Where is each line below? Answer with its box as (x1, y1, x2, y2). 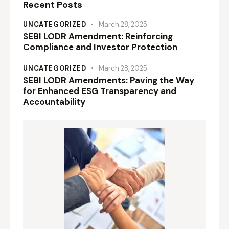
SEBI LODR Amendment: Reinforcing (23, 30, 173, 42)
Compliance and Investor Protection (23, 41, 177, 53)
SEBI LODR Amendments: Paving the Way (23, 75, 194, 86)
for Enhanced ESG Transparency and (23, 85, 176, 97)
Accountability (23, 96, 85, 108)
